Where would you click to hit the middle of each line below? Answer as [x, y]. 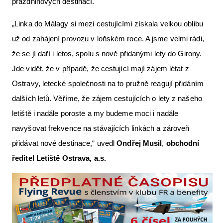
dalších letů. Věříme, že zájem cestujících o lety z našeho [107, 98]
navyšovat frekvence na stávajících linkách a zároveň [101, 128]
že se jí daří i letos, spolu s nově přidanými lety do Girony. [107, 53]
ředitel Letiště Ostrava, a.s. [59, 158]
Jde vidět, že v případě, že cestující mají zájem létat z [101, 68]
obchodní [183, 143]
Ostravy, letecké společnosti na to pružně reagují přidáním [108, 83]
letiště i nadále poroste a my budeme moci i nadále [95, 113]
